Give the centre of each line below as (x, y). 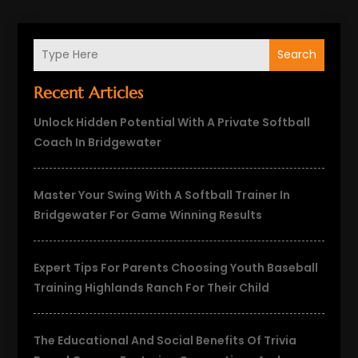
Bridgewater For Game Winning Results (148, 215)
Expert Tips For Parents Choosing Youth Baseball (176, 267)
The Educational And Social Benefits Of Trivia (165, 340)
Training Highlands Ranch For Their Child (152, 287)
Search (296, 55)
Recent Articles (89, 93)
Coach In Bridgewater (98, 142)
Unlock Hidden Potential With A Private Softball (172, 122)
